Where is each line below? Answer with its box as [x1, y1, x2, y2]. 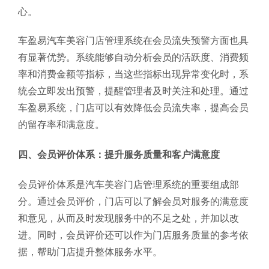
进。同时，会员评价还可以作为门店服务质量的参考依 [18, 230, 249, 240]
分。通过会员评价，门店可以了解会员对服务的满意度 [18, 196, 249, 207]
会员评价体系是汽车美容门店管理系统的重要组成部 [18, 180, 239, 190]
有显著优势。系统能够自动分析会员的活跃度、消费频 [18, 52, 249, 62]
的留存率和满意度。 [18, 119, 104, 130]
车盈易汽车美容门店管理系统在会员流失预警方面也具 [18, 35, 249, 46]
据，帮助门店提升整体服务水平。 [18, 247, 162, 257]
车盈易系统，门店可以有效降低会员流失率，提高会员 [18, 103, 249, 113]
